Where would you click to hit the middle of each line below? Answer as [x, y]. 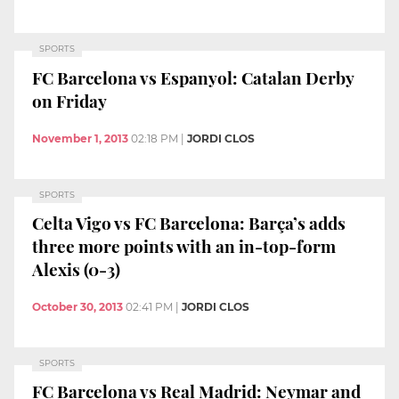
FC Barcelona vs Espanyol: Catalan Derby [193, 77]
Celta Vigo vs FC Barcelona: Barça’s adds [189, 223]
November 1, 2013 [80, 138]
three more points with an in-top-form [184, 246]
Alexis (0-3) [76, 269]
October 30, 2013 [77, 306]
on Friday [69, 100]
